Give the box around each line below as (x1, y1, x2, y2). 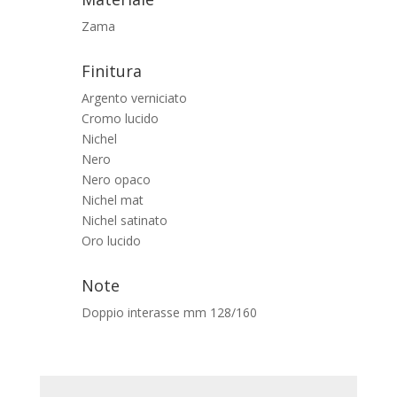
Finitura (81, 60, 142, 82)
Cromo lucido (81, 110, 159, 127)
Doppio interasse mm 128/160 (81, 304, 257, 321)
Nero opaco (81, 171, 151, 188)
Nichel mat (81, 191, 144, 208)
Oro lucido (81, 232, 141, 249)
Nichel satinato (81, 212, 167, 229)
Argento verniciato (81, 90, 187, 106)
